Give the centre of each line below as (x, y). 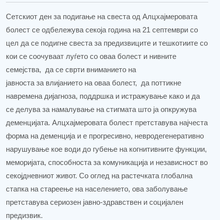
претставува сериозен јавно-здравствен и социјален (95, 202)
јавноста (20, 83)
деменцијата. (28, 123)
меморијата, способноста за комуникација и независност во (107, 163)
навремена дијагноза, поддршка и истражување (86, 96)
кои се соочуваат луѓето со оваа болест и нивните (91, 56)
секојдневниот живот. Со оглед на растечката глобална (99, 176)
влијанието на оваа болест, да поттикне (113, 83)
